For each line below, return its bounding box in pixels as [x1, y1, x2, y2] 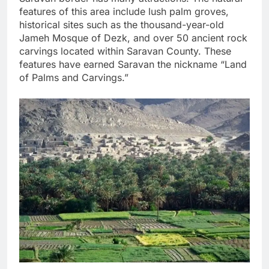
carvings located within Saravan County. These [19, 45, 231, 58]
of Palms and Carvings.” [19, 71, 128, 84]
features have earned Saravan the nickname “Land [19, 58, 247, 71]
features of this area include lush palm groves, [19, 5, 229, 18]
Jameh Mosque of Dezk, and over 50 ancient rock [19, 32, 247, 44]
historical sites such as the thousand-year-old [19, 19, 224, 31]
